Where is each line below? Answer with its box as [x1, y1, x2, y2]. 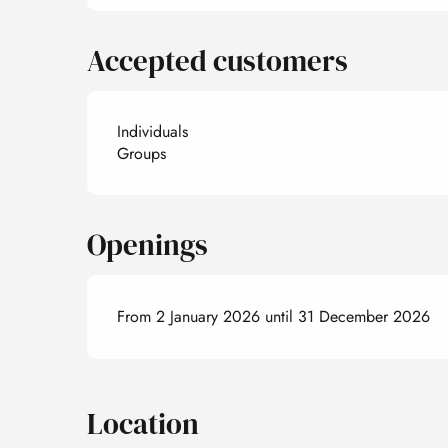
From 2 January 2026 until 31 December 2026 [117, 304, 431, 328]
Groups [117, 141, 167, 165]
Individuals [117, 119, 189, 143]
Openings [87, 224, 209, 265]
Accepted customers [87, 40, 349, 81]
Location [87, 403, 199, 444]
